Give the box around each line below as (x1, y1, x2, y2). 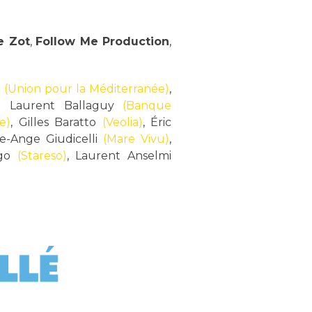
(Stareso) (17, 148, 67, 162)
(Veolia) (102, 115, 143, 129)
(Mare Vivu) (103, 132, 170, 146)
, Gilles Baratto (10, 115, 102, 129)
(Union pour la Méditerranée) (3, 81, 170, 95)
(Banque (123, 98, 172, 112)
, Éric (142, 115, 172, 129)
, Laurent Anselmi (66, 148, 172, 162)
